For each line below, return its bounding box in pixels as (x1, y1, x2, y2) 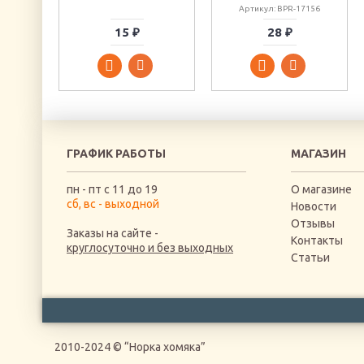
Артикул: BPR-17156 (239, 4, 320, 13)
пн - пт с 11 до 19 (67, 183, 158, 196)
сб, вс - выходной (67, 197, 159, 210)
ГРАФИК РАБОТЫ (67, 147, 166, 160)
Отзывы (291, 217, 335, 230)
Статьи (291, 251, 330, 264)
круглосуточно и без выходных (67, 241, 233, 254)
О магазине (291, 183, 352, 196)
